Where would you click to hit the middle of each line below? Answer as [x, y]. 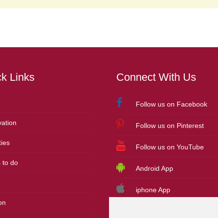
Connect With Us [156, 77]
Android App [154, 169]
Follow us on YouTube [170, 147]
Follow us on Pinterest [170, 126]
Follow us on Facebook [171, 104]
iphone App [153, 190]
